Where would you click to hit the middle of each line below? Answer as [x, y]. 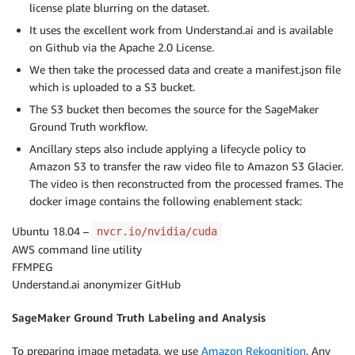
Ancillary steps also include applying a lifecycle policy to [168, 148]
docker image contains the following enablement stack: [166, 200]
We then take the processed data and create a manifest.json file [185, 69]
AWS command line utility [77, 249]
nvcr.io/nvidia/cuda [157, 231]
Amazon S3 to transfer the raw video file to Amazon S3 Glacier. [186, 166]
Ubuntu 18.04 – [52, 231]
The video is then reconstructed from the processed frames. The [186, 183]
